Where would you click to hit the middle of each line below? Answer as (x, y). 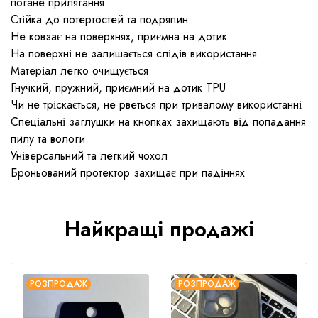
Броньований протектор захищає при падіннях (128, 172)
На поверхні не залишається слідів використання (134, 53)
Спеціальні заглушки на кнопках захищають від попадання (158, 121)
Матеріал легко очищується (79, 70)
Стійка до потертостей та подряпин (99, 19)
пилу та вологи (48, 138)
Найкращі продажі (159, 229)
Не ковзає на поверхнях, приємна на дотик (119, 36)
